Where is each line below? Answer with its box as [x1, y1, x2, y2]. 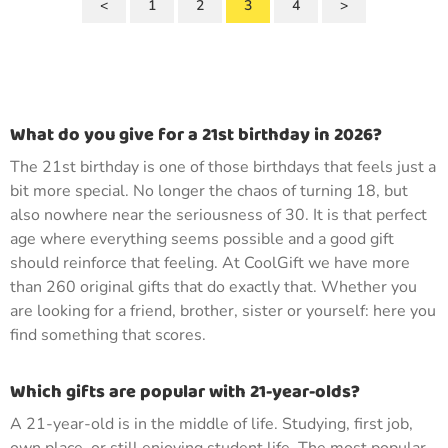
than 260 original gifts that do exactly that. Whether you [10, 276, 417, 298]
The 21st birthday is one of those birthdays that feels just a [10, 156, 436, 178]
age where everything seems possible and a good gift [10, 228, 394, 250]
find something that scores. [10, 324, 206, 346]
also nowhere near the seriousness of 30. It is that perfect [10, 204, 427, 226]
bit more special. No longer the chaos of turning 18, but [10, 180, 408, 202]
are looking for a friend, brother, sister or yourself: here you [10, 300, 436, 322]
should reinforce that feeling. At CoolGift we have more [10, 252, 410, 274]
